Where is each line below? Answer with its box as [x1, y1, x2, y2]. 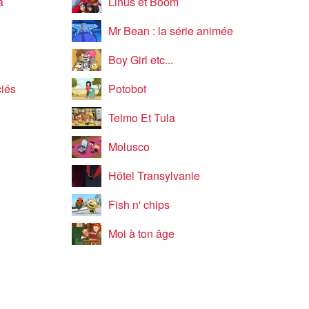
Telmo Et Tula [108, 110, 175, 126]
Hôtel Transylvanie [108, 168, 200, 183]
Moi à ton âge [108, 226, 175, 241]
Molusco [108, 139, 150, 154]
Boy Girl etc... [108, 52, 173, 68]
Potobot [108, 81, 146, 97]
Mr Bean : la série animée [108, 23, 233, 39]
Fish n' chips [108, 197, 170, 212]
